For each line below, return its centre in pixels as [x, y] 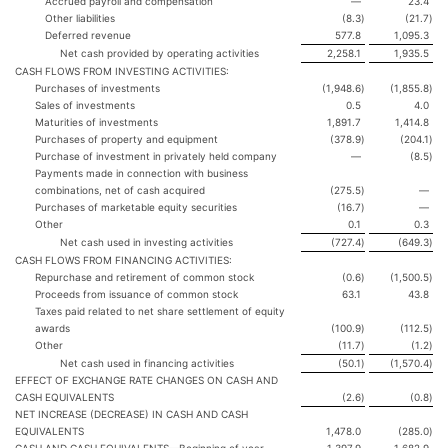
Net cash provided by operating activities [152, 53]
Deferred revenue [88, 35]
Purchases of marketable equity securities [136, 207]
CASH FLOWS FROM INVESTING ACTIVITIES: [122, 71]
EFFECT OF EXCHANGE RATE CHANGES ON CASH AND [146, 380]
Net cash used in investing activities [139, 242]
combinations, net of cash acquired [120, 190]
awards [52, 328]
